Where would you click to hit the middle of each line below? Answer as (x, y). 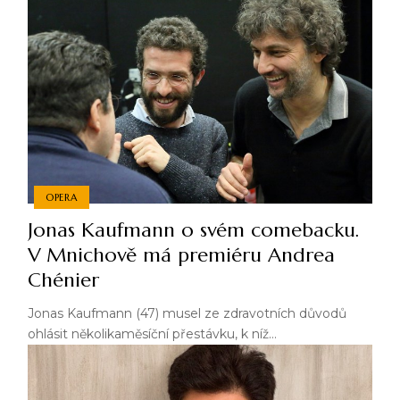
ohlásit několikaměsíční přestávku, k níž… (152, 334)
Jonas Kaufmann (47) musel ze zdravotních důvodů (187, 314)
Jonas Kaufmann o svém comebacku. (193, 230)
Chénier (63, 280)
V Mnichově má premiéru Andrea (181, 255)
